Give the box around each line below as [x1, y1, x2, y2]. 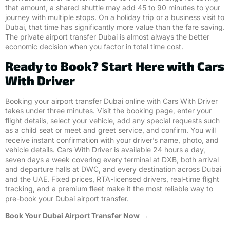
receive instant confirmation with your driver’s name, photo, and [5, 135, 219, 144]
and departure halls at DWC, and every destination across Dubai [5, 164, 221, 174]
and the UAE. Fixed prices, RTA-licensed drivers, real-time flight [5, 174, 219, 183]
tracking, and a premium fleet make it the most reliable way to [5, 184, 213, 193]
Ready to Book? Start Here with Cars [5, 58, 224, 73]
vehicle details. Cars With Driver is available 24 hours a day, [5, 145, 205, 154]
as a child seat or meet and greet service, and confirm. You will [5, 125, 216, 135]
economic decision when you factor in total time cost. [5, 42, 183, 51]
